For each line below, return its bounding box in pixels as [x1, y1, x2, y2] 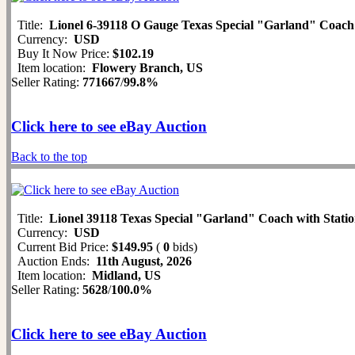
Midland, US [92, 269, 161, 283]
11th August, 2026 [96, 254, 192, 269]
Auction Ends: [11, 254, 96, 269]
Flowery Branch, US [92, 61, 203, 75]
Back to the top [11, 150, 87, 164]
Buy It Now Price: [11, 47, 113, 61]
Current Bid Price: [11, 240, 112, 254]
